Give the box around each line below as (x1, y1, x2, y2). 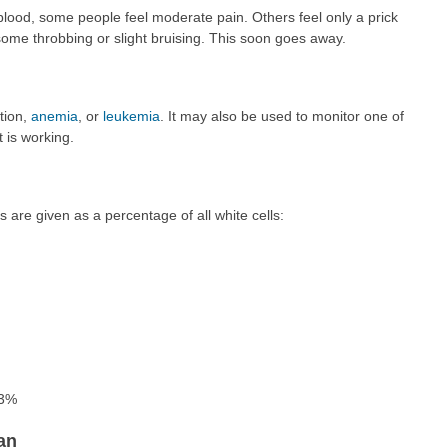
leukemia (102, 107, 160, 124)
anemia (30, 107, 78, 124)
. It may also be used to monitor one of (159, 107, 404, 124)
